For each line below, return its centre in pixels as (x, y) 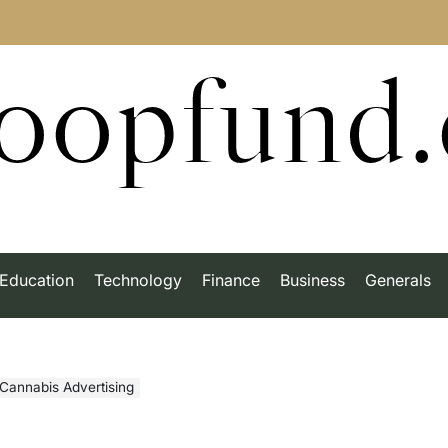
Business (312, 280)
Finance (231, 280)
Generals (398, 280)
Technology (138, 280)
